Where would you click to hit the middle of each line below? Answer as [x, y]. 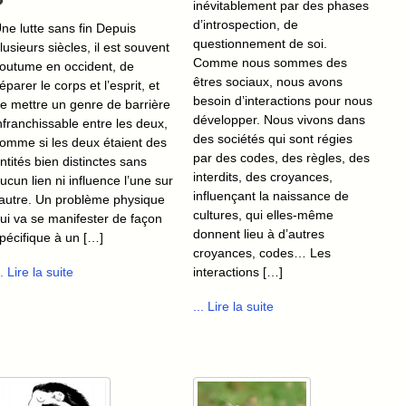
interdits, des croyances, [263, 177]
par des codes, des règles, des [281, 158]
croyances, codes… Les [262, 253]
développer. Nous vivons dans [279, 120]
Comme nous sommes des [270, 63]
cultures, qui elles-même [263, 215]
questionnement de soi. [260, 44]
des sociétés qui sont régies [273, 139]
